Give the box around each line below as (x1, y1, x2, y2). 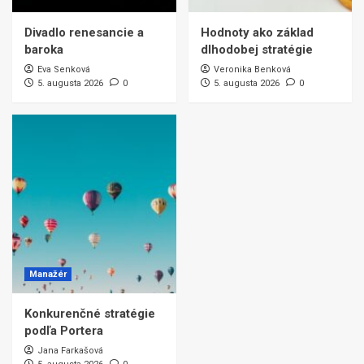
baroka (24, 42, 63, 58)
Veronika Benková (213, 64, 291, 76)
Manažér (29, 269, 67, 280)
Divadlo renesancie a (24, 25, 144, 41)
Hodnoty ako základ (200, 25, 314, 41)
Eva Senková (37, 64, 90, 76)
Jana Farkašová (37, 345, 103, 357)
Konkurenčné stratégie (24, 306, 155, 322)
